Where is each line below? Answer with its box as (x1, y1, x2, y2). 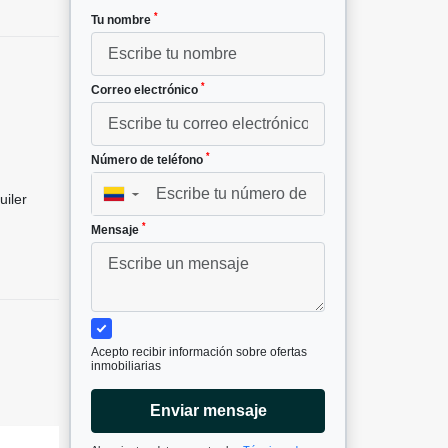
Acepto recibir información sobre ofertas (91, 344, 307, 359)
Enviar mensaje (149, 401, 267, 419)
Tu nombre (91, 12, 154, 27)
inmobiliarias (91, 358, 161, 373)
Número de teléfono (91, 152, 206, 167)
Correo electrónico (91, 82, 201, 97)
